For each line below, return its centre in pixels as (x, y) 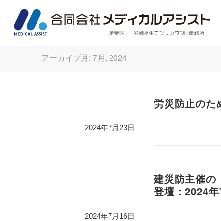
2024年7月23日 (110, 128)
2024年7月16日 (110, 216)
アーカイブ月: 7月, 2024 (84, 57)
